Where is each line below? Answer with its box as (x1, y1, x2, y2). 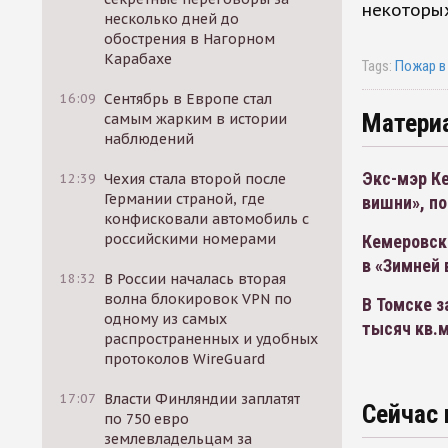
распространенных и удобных (104, 330, 319, 348)
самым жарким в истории (104, 110, 288, 128)
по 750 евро (104, 410, 190, 428)
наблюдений (104, 130, 195, 148)
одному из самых (104, 310, 228, 328)
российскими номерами (104, 230, 277, 248)
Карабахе (104, 50, 173, 68)
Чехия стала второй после (104, 170, 287, 188)
